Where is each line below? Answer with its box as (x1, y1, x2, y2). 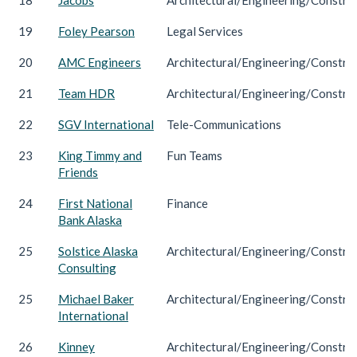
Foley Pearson (58, 23, 135, 38)
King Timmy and (58, 147, 142, 163)
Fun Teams (167, 147, 222, 163)
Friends (58, 164, 98, 179)
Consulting (58, 260, 116, 275)
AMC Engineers (58, 54, 141, 69)
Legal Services (167, 23, 243, 38)
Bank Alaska (58, 212, 122, 227)
